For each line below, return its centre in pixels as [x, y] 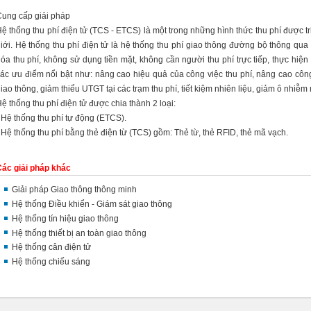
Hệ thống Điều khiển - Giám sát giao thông [92, 204]
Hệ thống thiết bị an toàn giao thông [79, 233]
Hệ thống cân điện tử [51, 247]
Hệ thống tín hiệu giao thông [65, 218]
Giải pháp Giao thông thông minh [74, 190]
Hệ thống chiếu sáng [51, 262]
